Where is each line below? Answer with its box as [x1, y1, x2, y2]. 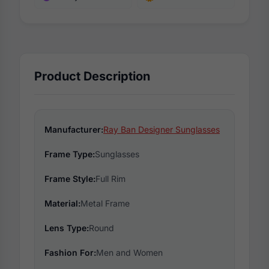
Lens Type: [44, 223, 89, 234]
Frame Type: [44, 149, 95, 160]
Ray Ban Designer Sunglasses [103, 124, 220, 135]
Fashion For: [44, 247, 96, 258]
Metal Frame [80, 198, 130, 209]
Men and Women [96, 247, 163, 258]
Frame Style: [44, 174, 95, 184]
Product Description [34, 69, 150, 84]
